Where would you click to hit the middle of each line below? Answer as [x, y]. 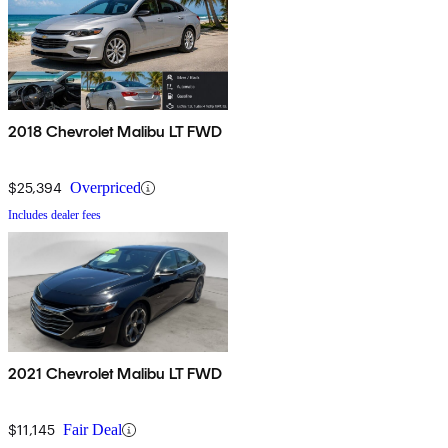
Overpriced [105, 188]
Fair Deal [92, 430]
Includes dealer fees [54, 215]
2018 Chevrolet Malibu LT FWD [115, 132]
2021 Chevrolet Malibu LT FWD [115, 374]
